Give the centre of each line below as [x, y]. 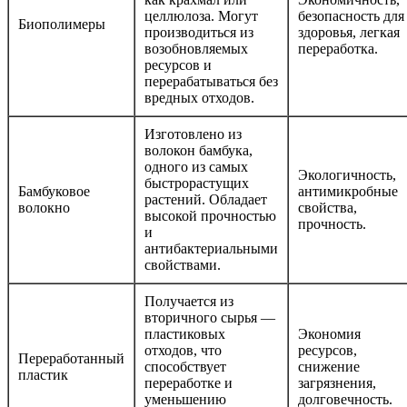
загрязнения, [337, 382]
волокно [44, 207]
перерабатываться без [211, 81]
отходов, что [183, 350]
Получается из [189, 301]
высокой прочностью [210, 215]
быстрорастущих [197, 183]
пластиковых [185, 333]
